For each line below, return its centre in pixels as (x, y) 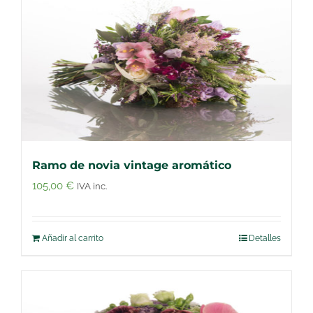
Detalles (265, 238)
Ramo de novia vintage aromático (132, 165)
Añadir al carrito (73, 238)
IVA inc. (92, 186)
